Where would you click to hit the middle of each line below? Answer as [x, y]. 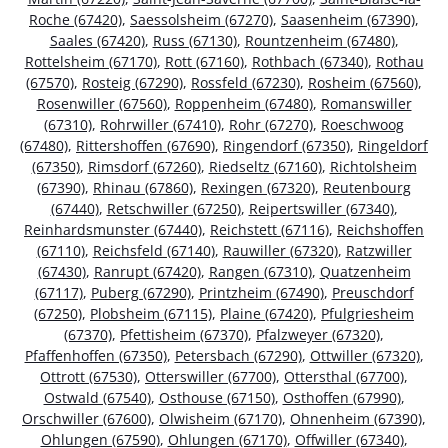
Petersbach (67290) [238, 356]
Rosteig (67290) [132, 83]
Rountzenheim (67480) [319, 41]
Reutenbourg [367, 188]
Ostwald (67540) [97, 398]
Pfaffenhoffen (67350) [95, 356]
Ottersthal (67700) [344, 377]
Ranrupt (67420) [147, 272]
